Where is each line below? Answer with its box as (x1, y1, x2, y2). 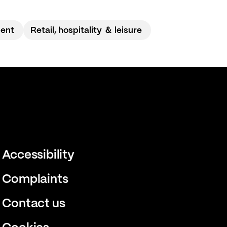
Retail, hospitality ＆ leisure (30, 26, 142, 34)
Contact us (2, 198, 65, 210)
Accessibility (2, 149, 74, 161)
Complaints (2, 174, 68, 185)
